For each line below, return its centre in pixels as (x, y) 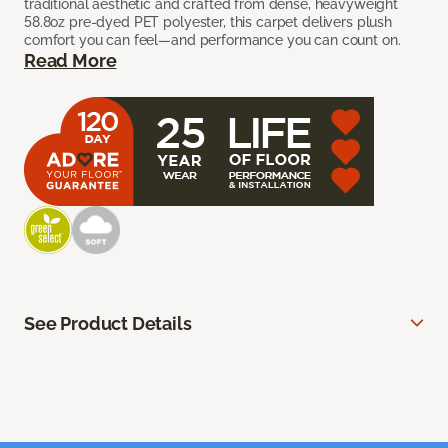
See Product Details (108, 324)
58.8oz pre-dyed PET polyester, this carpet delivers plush (208, 22)
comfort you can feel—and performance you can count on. (212, 40)
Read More (70, 61)
